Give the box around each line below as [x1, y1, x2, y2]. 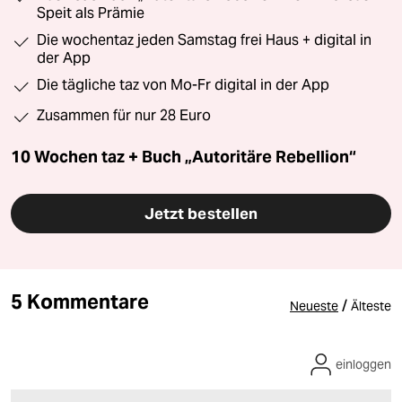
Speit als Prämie [37, 4, 144, 22]
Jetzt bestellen [144, 204, 258, 224]
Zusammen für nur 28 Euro [37, 107, 211, 125]
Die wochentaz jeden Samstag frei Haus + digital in [37, 31, 371, 49]
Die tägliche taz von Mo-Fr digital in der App [37, 76, 329, 94]
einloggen [336, 356, 391, 373]
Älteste [351, 298, 391, 315]
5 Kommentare [11, 289, 149, 315]
